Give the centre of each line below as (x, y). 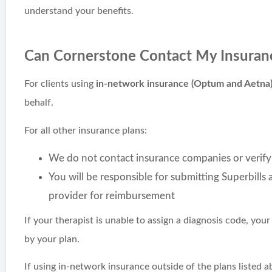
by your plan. (52, 240)
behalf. (39, 103)
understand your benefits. (79, 11)
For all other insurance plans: (86, 130)
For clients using (60, 84)
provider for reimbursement (112, 196)
